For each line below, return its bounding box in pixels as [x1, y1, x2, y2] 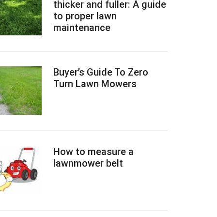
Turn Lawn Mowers [53, 78, 137, 90]
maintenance [53, 22, 110, 33]
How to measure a [53, 146, 134, 157]
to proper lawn [53, 10, 117, 22]
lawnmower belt [53, 157, 123, 169]
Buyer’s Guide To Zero [53, 66, 148, 78]
